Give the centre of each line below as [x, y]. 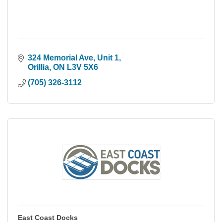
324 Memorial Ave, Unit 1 [73, 57]
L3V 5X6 [83, 67]
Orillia [38, 67]
